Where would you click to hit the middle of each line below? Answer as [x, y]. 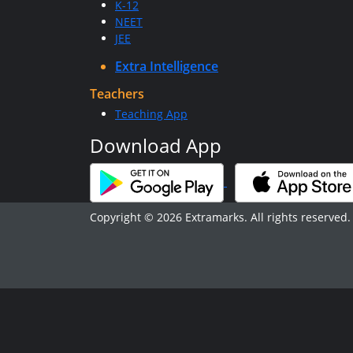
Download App [156, 145]
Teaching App [151, 114]
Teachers [117, 94]
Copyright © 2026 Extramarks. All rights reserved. [220, 217]
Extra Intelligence [167, 66]
